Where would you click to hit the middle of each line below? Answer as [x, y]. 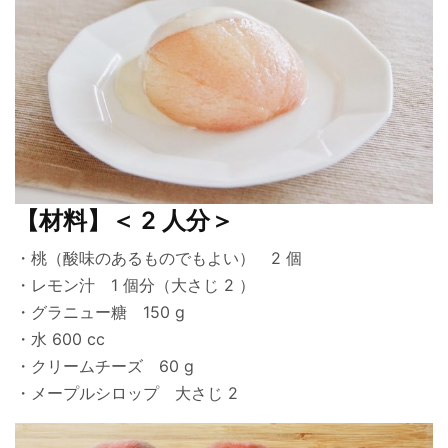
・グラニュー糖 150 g [100, 312]
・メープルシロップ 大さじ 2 [127, 393]
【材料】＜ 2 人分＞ [124, 221]
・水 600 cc [60, 339]
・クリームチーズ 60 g [105, 366]
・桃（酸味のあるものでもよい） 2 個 [159, 258]
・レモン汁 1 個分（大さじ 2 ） [135, 285]
